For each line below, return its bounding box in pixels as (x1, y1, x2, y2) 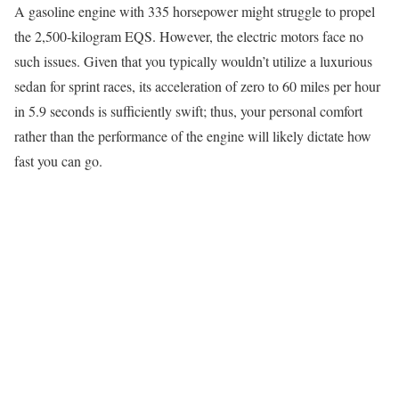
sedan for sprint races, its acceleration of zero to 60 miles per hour (14, 77, 380, 96)
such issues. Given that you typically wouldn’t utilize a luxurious (14, 52, 372, 71)
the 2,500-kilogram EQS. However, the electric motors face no (14, 27, 363, 46)
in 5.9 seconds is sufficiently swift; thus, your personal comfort (14, 102, 362, 121)
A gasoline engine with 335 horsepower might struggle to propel (14, 2, 375, 21)
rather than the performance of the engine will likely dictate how (14, 126, 371, 146)
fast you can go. (14, 151, 102, 171)
